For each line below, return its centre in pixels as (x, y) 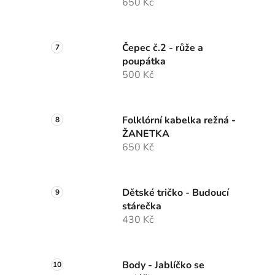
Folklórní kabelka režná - (179, 121)
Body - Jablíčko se (163, 265)
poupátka (144, 62)
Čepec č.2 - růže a (163, 48)
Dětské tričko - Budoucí (176, 193)
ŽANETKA (146, 134)
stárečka (142, 207)
